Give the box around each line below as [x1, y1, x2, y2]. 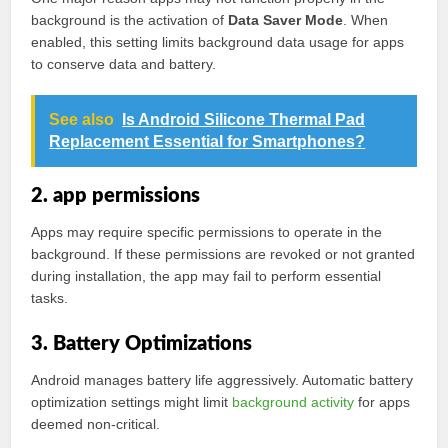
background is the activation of [31, 12, 229, 28]
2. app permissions [31, 186, 201, 206]
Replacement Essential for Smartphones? [49, 133, 366, 150]
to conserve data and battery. [31, 56, 217, 72]
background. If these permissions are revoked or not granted [31, 246, 416, 262]
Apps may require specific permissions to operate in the [31, 224, 383, 240]
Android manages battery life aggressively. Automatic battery [31, 372, 414, 388]
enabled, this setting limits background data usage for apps [31, 34, 405, 50]
